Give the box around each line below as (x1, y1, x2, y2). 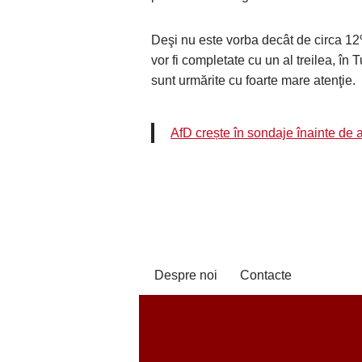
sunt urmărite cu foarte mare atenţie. (151, 73, 356, 87)
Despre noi (154, 268, 217, 282)
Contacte (240, 268, 292, 282)
